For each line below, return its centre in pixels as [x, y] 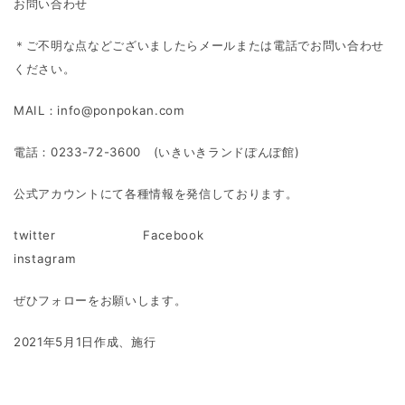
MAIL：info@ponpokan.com [99, 110]
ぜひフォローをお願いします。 [100, 300]
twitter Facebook [152, 235]
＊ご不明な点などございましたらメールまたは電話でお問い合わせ [199, 45]
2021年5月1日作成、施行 [85, 342]
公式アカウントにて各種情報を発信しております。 [156, 193]
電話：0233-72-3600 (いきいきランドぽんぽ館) [157, 152]
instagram [64, 259]
